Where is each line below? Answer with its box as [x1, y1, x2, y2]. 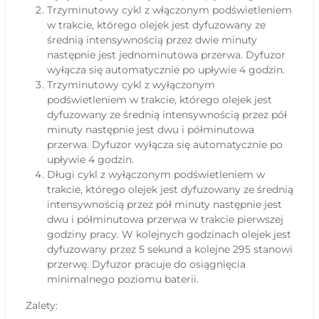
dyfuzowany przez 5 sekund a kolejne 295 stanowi [47, 243, 293, 256]
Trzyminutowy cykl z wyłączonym [47, 78, 215, 91]
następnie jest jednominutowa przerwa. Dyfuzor [47, 48, 286, 61]
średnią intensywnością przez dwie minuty [47, 33, 257, 46]
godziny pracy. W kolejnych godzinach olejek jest [47, 228, 291, 241]
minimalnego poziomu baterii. [47, 273, 199, 286]
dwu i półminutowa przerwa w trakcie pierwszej [47, 213, 283, 226]
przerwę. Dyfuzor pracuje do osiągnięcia [47, 258, 246, 271]
